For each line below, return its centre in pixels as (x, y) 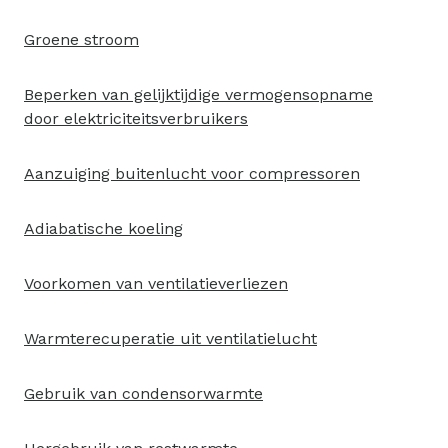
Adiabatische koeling (103, 228)
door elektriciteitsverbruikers (136, 118)
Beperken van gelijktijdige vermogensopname (198, 94)
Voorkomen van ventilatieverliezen (156, 283)
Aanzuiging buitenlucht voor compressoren (192, 173)
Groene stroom (81, 39)
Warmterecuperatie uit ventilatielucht (170, 338)
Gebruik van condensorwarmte (143, 393)
